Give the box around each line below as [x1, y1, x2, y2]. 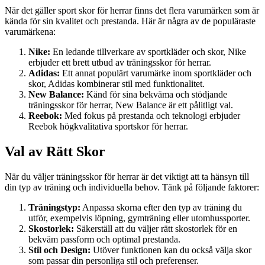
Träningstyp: [28, 202, 80, 213]
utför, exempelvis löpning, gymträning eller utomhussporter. [28, 213, 250, 224]
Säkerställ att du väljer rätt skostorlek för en [74, 224, 237, 234]
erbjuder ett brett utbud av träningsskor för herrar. [28, 57, 211, 68]
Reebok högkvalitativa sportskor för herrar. [28, 121, 188, 132]
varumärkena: [5, 27, 56, 37]
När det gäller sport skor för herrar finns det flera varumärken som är [5, 5, 259, 16]
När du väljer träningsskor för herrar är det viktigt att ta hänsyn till [5, 172, 249, 182]
